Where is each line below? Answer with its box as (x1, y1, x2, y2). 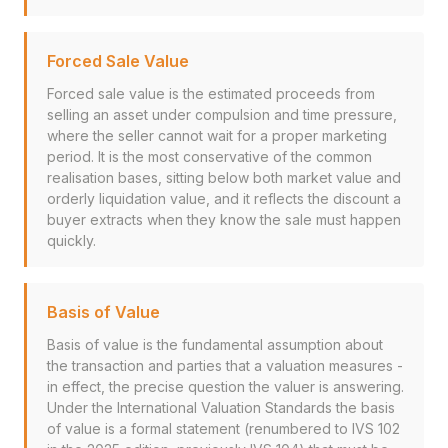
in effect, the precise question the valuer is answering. (47, 378, 404, 395)
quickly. (47, 232, 96, 249)
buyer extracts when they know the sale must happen (47, 211, 401, 228)
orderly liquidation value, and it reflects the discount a (47, 190, 401, 207)
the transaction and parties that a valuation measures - (47, 357, 403, 374)
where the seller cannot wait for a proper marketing (47, 127, 387, 144)
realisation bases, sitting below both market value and (47, 169, 401, 186)
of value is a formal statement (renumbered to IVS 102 (47, 420, 400, 437)
